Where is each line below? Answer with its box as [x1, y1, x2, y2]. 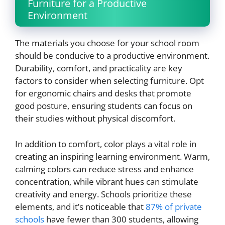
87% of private [146, 200, 202, 212]
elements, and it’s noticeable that [15, 200, 146, 212]
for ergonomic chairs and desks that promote [15, 87, 191, 99]
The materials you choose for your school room [15, 37, 199, 49]
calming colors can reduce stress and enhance [15, 163, 194, 175]
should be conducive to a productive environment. [15, 50, 209, 62]
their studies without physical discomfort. [15, 113, 175, 125]
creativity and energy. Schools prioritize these [15, 188, 192, 200]
